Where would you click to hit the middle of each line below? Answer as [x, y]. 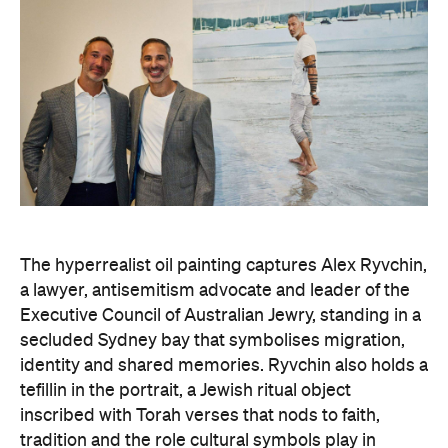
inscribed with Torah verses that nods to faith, [200, 415]
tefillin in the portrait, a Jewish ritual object [185, 390]
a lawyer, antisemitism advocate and [165, 290]
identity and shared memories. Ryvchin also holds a [224, 365]
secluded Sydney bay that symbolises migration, [212, 340]
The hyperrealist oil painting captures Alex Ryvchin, [223, 265]
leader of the [360, 290]
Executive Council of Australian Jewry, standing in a [220, 315]
